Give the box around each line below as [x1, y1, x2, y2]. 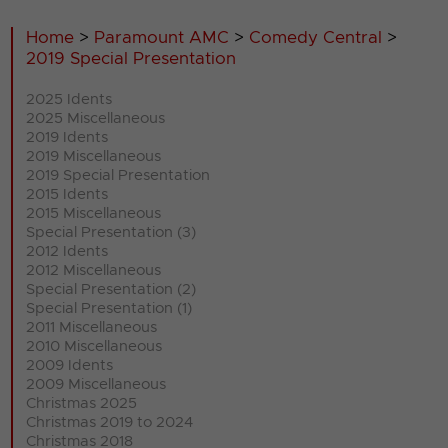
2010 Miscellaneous [26, 338, 163, 354]
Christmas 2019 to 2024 [26, 414, 194, 430]
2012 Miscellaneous [26, 262, 162, 278]
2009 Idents [26, 357, 114, 373]
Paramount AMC [94, 28, 230, 46]
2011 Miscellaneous [26, 319, 158, 335]
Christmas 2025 [26, 395, 138, 411]
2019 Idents [26, 129, 109, 145]
